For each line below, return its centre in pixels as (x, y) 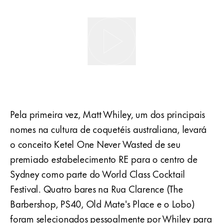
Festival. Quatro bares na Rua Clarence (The (97, 189)
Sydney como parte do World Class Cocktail (98, 174)
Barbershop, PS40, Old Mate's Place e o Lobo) (102, 204)
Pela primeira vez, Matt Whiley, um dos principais (108, 114)
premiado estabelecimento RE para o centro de (104, 159)
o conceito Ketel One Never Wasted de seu (95, 144)
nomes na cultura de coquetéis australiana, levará (109, 129)
